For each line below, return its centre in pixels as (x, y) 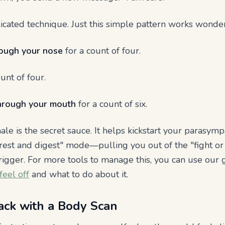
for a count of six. (111, 104)
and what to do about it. (79, 174)
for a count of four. (102, 51)
